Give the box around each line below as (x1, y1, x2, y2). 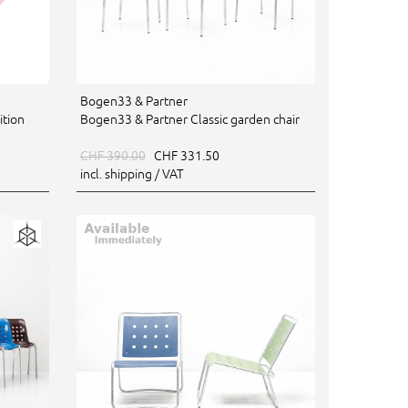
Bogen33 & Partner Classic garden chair (79, 112, 300, 127)
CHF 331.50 (145, 148, 219, 163)
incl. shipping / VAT (79, 167, 184, 181)
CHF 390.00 (79, 148, 146, 163)
